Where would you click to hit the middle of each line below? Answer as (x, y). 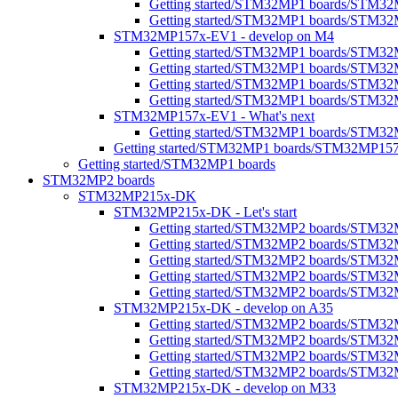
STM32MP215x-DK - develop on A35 (223, 308)
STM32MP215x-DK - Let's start (205, 212)
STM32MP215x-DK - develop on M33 (225, 388)
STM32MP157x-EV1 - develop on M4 (224, 36)
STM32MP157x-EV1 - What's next (214, 116)
